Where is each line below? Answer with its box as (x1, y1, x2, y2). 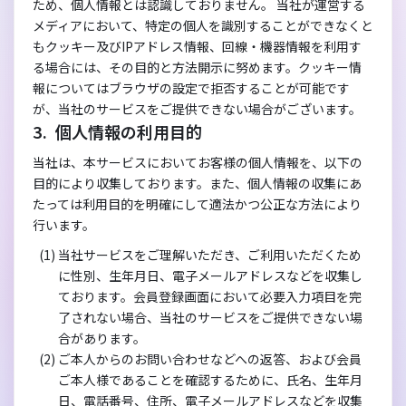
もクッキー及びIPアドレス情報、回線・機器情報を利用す (33, 37, 362, 55)
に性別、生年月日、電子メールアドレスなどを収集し (58, 266, 362, 285)
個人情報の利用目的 (55, 120, 202, 143)
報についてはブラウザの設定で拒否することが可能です (33, 79, 350, 97)
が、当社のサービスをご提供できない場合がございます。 (33, 100, 362, 118)
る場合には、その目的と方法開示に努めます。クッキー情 (33, 58, 362, 76)
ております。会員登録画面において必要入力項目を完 (58, 287, 362, 305)
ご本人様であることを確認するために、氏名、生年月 (58, 371, 362, 389)
